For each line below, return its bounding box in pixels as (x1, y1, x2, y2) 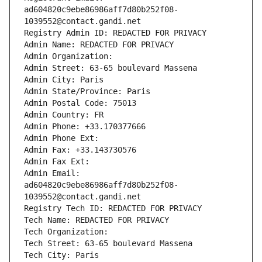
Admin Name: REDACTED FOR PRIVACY (24, 40, 174, 50)
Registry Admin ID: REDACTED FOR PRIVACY (24, 28, 206, 38)
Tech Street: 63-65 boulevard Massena (24, 239, 192, 249)
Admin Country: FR (24, 110, 104, 120)
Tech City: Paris (24, 250, 99, 260)
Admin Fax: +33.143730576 (24, 145, 136, 155)
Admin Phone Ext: (24, 133, 99, 143)
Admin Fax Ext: (24, 157, 89, 167)
